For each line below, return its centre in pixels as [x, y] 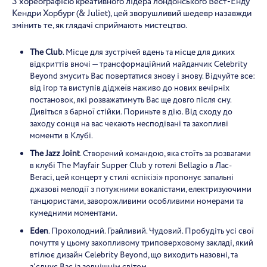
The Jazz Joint [55, 154]
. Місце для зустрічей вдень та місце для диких [149, 52]
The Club [46, 52]
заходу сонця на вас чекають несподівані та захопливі [129, 124]
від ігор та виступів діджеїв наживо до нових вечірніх [130, 88]
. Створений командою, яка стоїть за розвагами [165, 154]
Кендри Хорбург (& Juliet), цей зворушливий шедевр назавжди [132, 14]
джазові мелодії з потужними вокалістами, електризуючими [141, 190]
